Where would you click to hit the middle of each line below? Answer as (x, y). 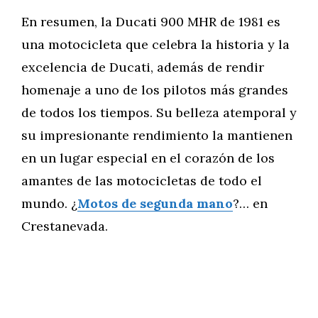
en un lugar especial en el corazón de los (148, 158)
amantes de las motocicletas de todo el (142, 181)
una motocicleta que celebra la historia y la (155, 44)
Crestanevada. (65, 226)
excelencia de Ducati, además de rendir (143, 67)
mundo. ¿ (49, 203)
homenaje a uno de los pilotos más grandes (155, 90)
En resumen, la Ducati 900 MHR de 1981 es (151, 22)
